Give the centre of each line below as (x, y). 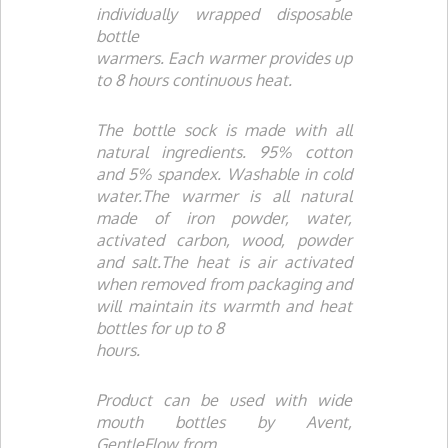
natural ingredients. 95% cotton (224, 152)
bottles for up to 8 (160, 328)
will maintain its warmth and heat (224, 306)
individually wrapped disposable (224, 14)
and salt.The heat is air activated (224, 262)
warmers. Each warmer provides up (224, 58)
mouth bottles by (201, 422)
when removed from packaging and (224, 284)
